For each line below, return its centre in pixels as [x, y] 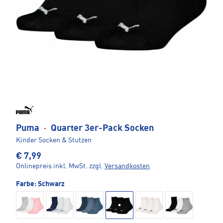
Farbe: [27, 184]
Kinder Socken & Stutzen [54, 141]
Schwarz [51, 184]
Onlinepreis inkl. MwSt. [52, 167]
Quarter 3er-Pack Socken [101, 129]
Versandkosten [127, 167]
